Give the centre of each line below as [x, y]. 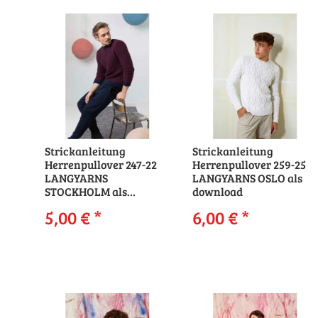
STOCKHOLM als [86, 192]
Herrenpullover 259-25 [250, 165]
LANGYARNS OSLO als [248, 178]
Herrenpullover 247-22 [101, 165]
